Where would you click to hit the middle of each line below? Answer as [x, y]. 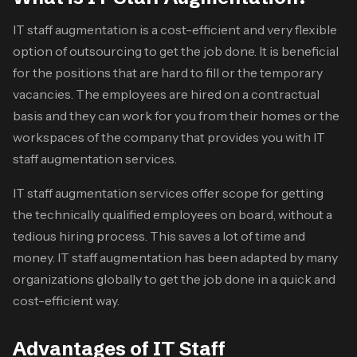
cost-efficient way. [69, 300]
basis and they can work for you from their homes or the [176, 115]
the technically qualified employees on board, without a [173, 214]
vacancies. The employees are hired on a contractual [166, 94]
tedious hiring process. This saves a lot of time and [159, 235]
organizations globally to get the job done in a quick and [174, 279]
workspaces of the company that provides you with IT [169, 137]
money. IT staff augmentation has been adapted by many [175, 257]
